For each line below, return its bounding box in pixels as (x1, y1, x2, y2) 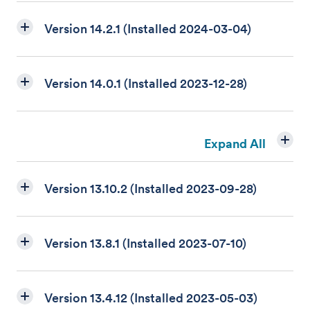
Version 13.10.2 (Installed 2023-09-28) (44, 181, 257, 196)
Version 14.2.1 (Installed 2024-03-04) (44, 21, 251, 36)
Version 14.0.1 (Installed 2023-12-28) (44, 76, 247, 91)
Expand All (204, 136, 266, 151)
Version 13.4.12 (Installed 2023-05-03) (44, 291, 257, 305)
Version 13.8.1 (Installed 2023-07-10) (44, 236, 246, 250)
